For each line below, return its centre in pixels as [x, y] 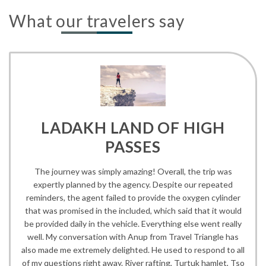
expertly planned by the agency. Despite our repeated [133, 184]
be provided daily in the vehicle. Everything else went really [133, 223]
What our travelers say [97, 21]
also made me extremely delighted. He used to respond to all [133, 249]
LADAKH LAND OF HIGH [133, 127]
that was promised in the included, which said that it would [133, 210]
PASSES [133, 146]
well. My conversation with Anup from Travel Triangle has [133, 236]
